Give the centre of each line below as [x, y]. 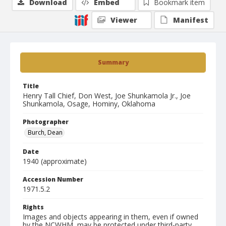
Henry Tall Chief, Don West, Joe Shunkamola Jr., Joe [107, 96]
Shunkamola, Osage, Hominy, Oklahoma [89, 104]
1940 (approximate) [55, 161]
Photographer [46, 122]
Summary [113, 62]
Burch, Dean [45, 132]
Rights [33, 207]
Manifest [191, 20]
